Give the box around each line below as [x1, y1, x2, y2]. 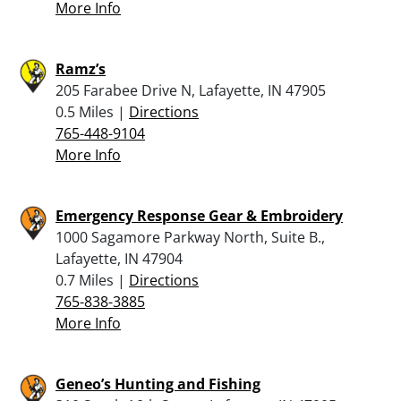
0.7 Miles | [55, 269, 129, 290]
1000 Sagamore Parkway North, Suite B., [55, 226, 325, 247]
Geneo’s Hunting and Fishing [55, 373, 260, 394]
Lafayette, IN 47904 [55, 248, 183, 269]
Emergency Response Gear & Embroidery [55, 205, 343, 226]
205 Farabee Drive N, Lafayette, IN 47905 [55, 80, 326, 100]
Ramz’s [55, 58, 106, 79]
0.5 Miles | [55, 101, 129, 122]
